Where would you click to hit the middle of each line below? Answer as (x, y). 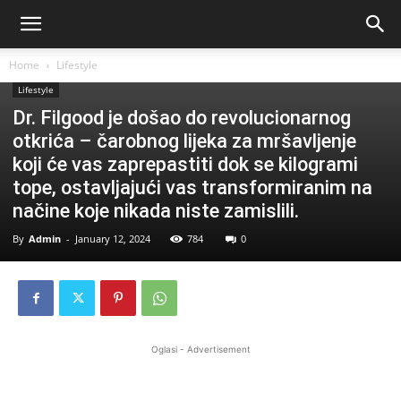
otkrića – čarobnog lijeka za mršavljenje (184, 141)
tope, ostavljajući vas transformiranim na (192, 188)
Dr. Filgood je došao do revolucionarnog (182, 118)
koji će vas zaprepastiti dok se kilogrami (185, 164)
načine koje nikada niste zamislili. (156, 211)
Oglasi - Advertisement (200, 349)
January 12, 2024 (113, 239)
